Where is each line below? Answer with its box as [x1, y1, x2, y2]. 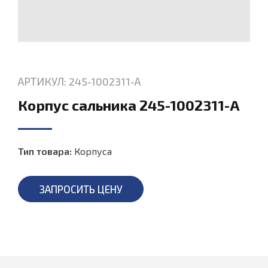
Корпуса [74, 145, 112, 157]
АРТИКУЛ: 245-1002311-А [18, 74, 141, 88]
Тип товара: [18, 145, 72, 157]
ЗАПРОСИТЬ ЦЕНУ [39, 182, 123, 195]
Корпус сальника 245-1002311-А [18, 96, 240, 114]
